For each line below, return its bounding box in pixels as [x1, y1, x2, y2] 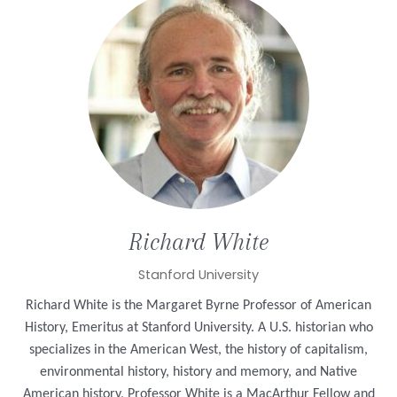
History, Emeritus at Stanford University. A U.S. [24, 320, 295, 335]
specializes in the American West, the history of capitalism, [29, 342, 368, 357]
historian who [294, 320, 373, 335]
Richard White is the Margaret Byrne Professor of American [26, 298, 371, 313]
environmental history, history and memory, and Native [40, 364, 357, 379]
